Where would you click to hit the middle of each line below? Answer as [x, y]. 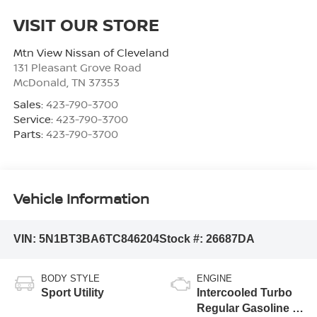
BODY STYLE [70, 278]
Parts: [29, 134]
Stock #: [182, 239]
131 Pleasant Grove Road [77, 68]
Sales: [29, 104]
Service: [34, 119]
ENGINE [214, 278]
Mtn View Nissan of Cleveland [91, 53]
